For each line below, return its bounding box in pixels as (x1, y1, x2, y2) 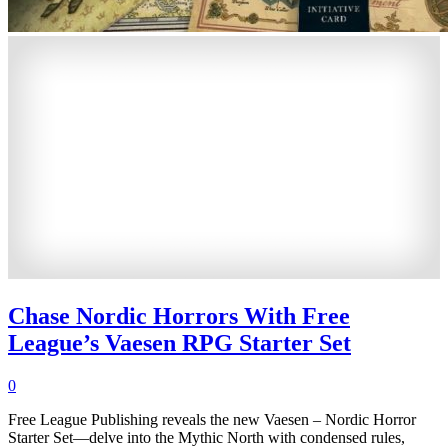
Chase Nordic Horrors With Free (8, 302, 350, 329)
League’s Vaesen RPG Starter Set (8, 329, 351, 356)
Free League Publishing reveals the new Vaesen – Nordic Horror (8, 410, 416, 428)
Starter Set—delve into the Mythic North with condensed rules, (8, 428, 405, 446)
